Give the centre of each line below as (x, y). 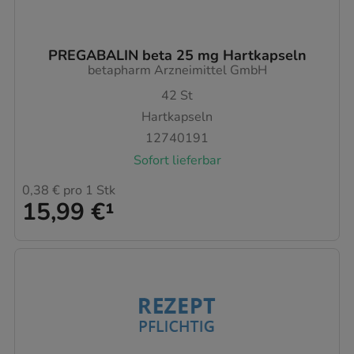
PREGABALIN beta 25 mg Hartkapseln (177, 56)
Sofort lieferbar (177, 160)
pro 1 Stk (88, 191)
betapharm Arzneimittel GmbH (177, 71)
